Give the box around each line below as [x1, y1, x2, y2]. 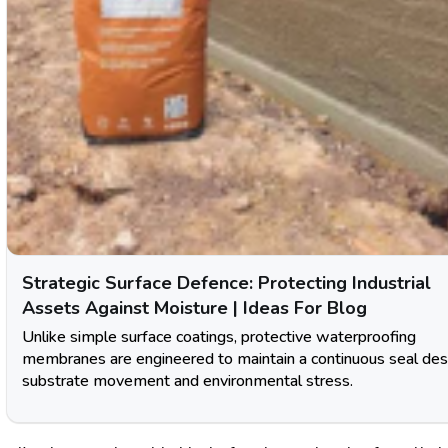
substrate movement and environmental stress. [22, 370, 353, 393]
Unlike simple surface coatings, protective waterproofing [22, 326, 416, 349]
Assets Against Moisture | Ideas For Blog [22, 296, 367, 321]
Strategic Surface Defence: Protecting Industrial [22, 271, 431, 296]
